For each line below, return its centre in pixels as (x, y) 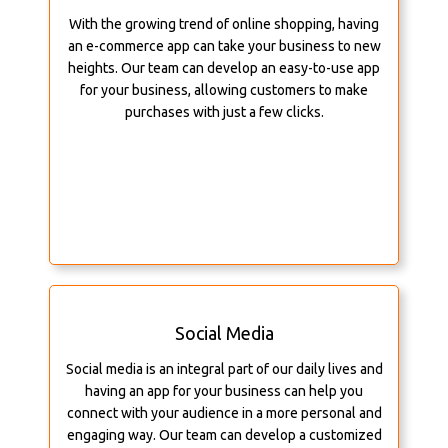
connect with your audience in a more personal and (224, 413)
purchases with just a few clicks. (224, 112)
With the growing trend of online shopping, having (224, 24)
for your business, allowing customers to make (224, 90)
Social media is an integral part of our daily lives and (224, 369)
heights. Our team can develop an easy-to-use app (224, 68)
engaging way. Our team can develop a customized (224, 435)
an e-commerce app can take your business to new (224, 46)
